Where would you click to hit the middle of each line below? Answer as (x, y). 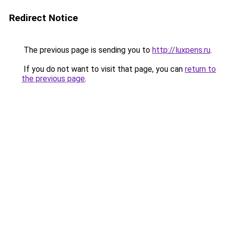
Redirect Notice (43, 18)
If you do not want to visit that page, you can (103, 69)
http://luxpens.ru (181, 50)
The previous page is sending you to (87, 50)
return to (200, 69)
